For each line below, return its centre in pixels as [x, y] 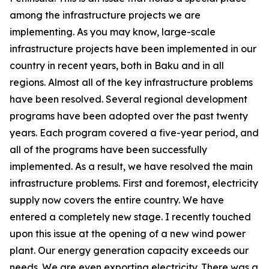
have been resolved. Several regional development [128, 99]
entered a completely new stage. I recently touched [130, 217]
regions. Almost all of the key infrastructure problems [131, 82]
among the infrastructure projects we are [105, 15]
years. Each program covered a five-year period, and [134, 133]
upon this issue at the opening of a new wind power [128, 234]
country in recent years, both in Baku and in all [117, 65]
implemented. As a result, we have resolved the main [131, 166]
